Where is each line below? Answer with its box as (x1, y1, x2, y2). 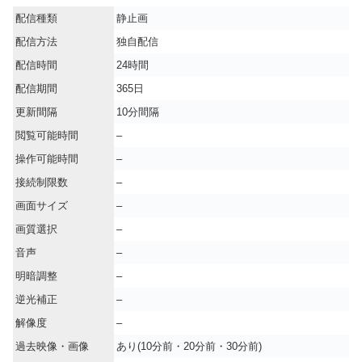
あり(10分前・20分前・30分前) (116, 340, 262, 353)
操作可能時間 (15, 153, 78, 166)
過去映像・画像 (15, 340, 89, 353)
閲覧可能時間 (15, 129, 78, 142)
